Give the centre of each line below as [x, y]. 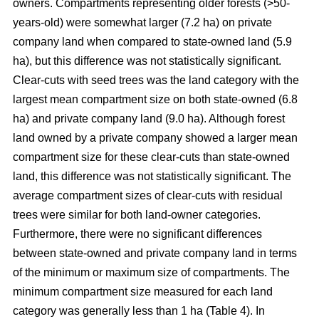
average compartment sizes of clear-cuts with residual [148, 195]
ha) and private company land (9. [95, 118]
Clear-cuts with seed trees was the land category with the [156, 80]
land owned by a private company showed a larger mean [155, 137]
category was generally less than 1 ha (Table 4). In [139, 310]
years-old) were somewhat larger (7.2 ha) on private [142, 22]
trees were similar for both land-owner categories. [137, 214]
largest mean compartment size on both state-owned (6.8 [155, 99]
